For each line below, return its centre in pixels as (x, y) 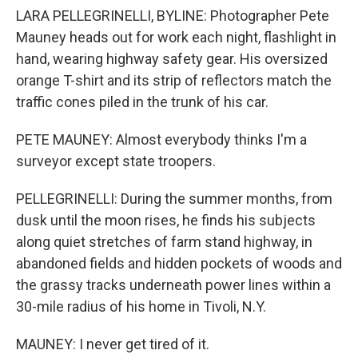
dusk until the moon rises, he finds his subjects (166, 220)
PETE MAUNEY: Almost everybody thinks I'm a (161, 139)
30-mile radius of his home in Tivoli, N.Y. (141, 306)
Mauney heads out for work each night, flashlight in (176, 37)
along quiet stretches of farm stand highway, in (164, 242)
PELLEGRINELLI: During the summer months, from (174, 199)
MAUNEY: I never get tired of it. (113, 344)
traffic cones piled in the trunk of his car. (142, 102)
